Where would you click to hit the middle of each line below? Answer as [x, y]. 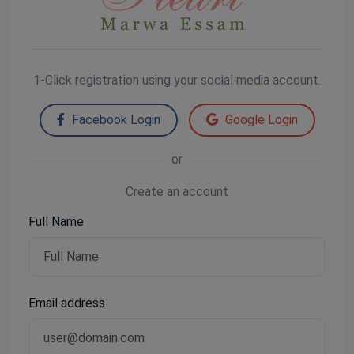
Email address [67, 303]
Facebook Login [114, 119]
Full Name [56, 221]
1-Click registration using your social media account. [177, 80]
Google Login [260, 119]
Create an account [177, 191]
